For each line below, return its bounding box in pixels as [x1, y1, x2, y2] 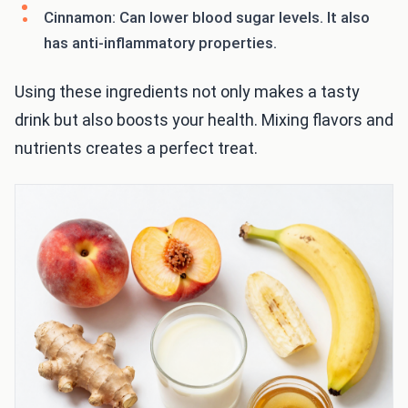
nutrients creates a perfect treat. [15, 138, 258, 158]
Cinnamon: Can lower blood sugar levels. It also [44, 8, 370, 27]
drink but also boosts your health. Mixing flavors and [15, 110, 393, 130]
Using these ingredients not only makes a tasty [15, 82, 360, 102]
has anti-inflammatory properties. [44, 34, 277, 53]
